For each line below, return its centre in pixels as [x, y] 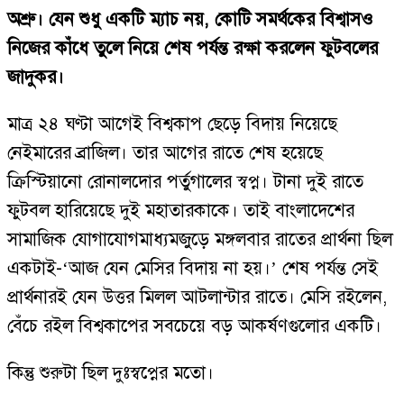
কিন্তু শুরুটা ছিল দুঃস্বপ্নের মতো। [110, 373]
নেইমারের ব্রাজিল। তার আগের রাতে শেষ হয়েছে [165, 153]
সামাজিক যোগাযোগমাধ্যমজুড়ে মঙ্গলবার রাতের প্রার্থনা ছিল [200, 239]
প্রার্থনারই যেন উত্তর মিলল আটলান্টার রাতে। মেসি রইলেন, [197, 297]
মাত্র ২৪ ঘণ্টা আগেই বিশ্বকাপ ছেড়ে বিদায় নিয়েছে [172, 124]
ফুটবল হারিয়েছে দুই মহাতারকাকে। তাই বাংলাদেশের [181, 211]
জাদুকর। [36, 77]
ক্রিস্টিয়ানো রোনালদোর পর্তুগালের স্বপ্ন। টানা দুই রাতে [185, 182]
